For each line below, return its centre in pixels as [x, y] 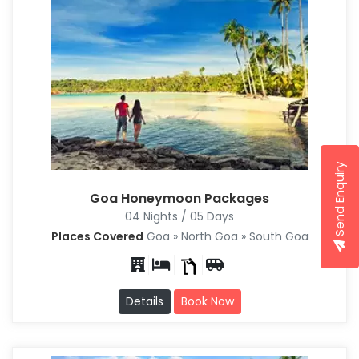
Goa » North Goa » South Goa [226, 237]
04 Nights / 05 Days [179, 217]
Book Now [207, 302]
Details [144, 302]
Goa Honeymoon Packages [179, 199]
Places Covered [97, 237]
